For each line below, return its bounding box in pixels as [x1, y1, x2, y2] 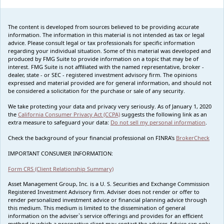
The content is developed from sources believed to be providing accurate [8, 23, 199, 30]
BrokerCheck [176, 134, 209, 141]
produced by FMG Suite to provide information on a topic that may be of [8, 55, 198, 62]
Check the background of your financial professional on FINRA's [8, 134, 176, 141]
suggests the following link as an [120, 110, 207, 118]
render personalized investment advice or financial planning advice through [8, 196, 207, 203]
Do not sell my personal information [110, 118, 205, 126]
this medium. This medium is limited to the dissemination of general [8, 204, 185, 211]
